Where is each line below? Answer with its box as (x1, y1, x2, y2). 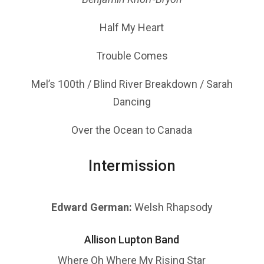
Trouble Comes (95, 49, 168, 62)
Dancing (113, 95, 151, 108)
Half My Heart (100, 21, 164, 34)
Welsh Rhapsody (131, 200, 213, 213)
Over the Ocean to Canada (71, 123, 193, 136)
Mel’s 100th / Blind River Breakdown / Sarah (31, 77, 233, 90)
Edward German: (51, 200, 132, 213)
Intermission (88, 156, 176, 174)
